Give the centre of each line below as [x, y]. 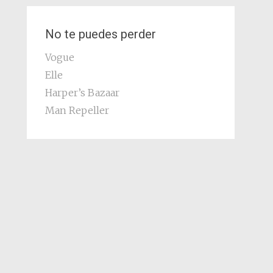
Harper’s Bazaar [82, 92]
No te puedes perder [100, 34]
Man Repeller [77, 110]
